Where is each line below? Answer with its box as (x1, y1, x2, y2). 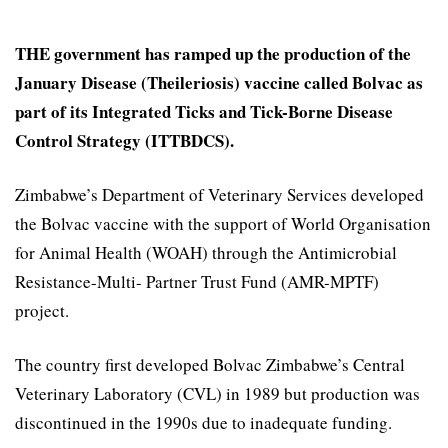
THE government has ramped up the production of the (15, 41, 411, 67)
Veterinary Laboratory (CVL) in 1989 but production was (15, 382, 420, 406)
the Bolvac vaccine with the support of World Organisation (15, 212, 431, 236)
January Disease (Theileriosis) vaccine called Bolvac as (15, 70, 423, 96)
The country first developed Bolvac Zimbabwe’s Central (15, 353, 405, 377)
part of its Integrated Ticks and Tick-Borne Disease (15, 99, 393, 125)
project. (15, 299, 69, 323)
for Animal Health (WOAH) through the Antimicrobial (15, 241, 397, 265)
